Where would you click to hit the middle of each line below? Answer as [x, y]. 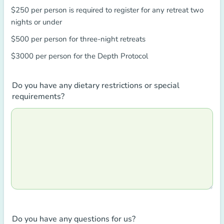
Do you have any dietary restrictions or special [96, 85]
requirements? [38, 96]
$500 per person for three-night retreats [78, 39]
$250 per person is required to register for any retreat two [107, 10]
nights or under [36, 22]
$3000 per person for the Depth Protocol [79, 56]
